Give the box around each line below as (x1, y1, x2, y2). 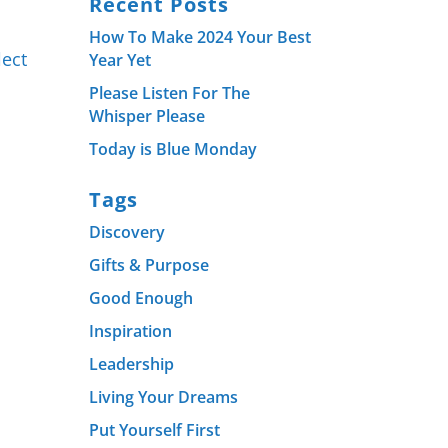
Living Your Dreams (89, 385, 239, 408)
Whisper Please (89, 104, 206, 127)
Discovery (89, 220, 166, 243)
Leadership (89, 352, 175, 375)
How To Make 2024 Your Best (89, 25, 312, 48)
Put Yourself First (89, 418, 221, 441)
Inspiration (89, 319, 173, 342)
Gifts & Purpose (89, 253, 210, 276)
